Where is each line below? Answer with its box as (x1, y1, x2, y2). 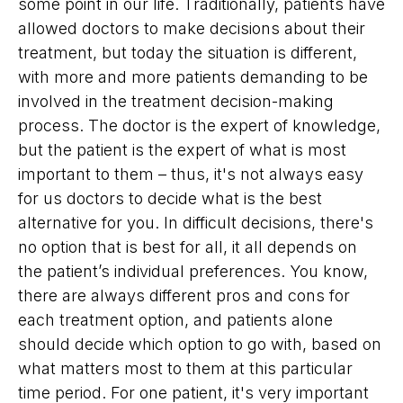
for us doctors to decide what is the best (18, 189, 322, 209)
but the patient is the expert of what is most (18, 140, 346, 160)
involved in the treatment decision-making (18, 92, 334, 112)
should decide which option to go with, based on (18, 335, 381, 354)
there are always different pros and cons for (18, 286, 350, 306)
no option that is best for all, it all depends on (18, 237, 357, 257)
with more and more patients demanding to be (18, 67, 368, 87)
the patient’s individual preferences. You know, (18, 262, 368, 282)
